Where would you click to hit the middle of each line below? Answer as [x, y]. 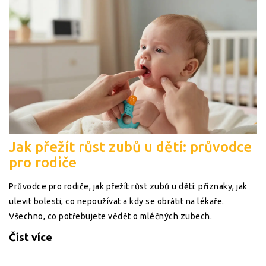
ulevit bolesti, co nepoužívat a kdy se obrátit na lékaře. [117, 202]
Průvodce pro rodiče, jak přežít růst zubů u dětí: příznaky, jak [128, 187]
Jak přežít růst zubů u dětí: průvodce [130, 147]
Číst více [31, 237]
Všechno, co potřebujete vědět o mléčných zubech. [110, 216]
